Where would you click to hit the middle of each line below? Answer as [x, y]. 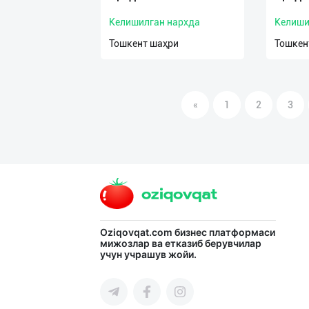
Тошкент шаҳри [144, 43]
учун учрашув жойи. [148, 255]
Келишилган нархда [154, 22]
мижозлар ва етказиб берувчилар [181, 243]
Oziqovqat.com [137, 232]
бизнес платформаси [225, 232]
